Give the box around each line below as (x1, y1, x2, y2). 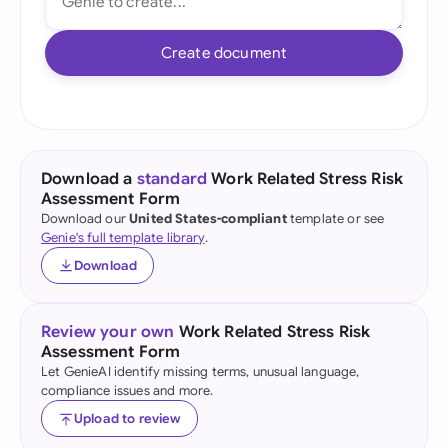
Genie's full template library (41, 229, 205, 246)
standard (136, 169, 208, 189)
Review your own (41, 322, 175, 342)
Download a (41, 169, 137, 189)
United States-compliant (129, 210, 287, 227)
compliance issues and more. (41, 382, 214, 399)
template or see (286, 210, 385, 227)
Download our (41, 210, 130, 227)
